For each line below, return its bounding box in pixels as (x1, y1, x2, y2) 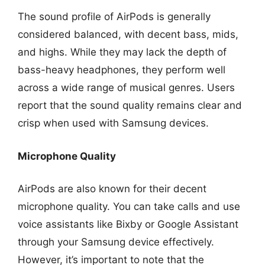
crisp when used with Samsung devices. (18, 117, 209, 129)
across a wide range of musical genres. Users (18, 82, 235, 93)
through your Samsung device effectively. (18, 236, 214, 248)
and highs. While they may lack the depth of (18, 46, 227, 58)
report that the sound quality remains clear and (18, 99, 242, 111)
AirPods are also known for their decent (18, 183, 206, 195)
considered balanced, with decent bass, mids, (18, 28, 238, 40)
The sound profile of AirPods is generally (18, 11, 211, 22)
